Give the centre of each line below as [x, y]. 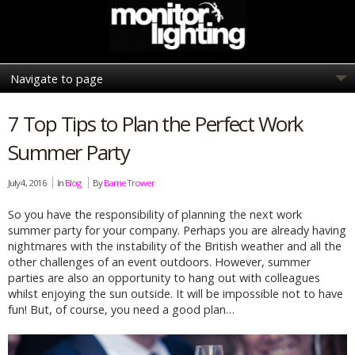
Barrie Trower [129, 183]
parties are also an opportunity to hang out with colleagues [164, 277]
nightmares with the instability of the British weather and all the [175, 246]
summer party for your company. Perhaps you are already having [177, 230]
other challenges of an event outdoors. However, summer [159, 261]
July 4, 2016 [29, 183]
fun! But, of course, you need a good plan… [121, 309]
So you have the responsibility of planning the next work [155, 214]
